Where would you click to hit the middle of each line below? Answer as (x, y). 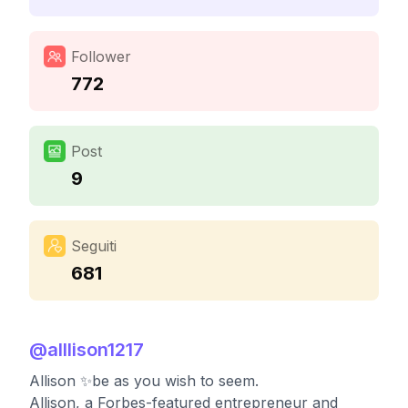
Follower (101, 56)
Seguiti (94, 246)
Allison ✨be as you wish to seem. (144, 381)
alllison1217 (96, 350)
